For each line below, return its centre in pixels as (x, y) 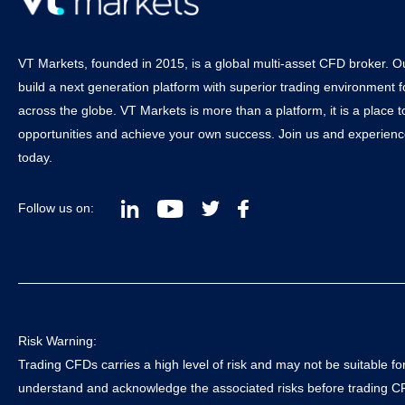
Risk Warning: (57, 340)
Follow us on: (56, 207)
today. (35, 157)
